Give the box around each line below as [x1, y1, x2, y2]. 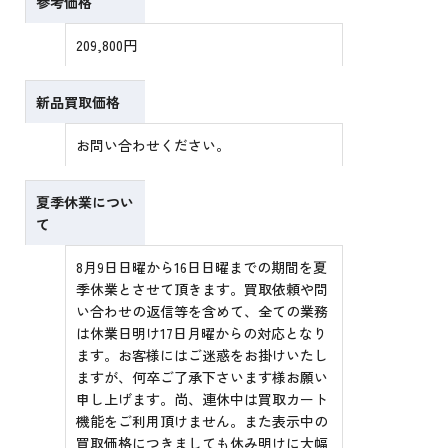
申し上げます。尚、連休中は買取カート [76, 389, 329, 410]
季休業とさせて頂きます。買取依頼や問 [76, 279, 329, 300]
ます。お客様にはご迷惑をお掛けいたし [76, 345, 329, 366]
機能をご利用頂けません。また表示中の [76, 411, 329, 432]
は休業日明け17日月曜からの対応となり [76, 323, 328, 344]
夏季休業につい [36, 192, 135, 213]
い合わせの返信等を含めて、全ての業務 [76, 301, 329, 322]
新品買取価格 [36, 92, 121, 113]
